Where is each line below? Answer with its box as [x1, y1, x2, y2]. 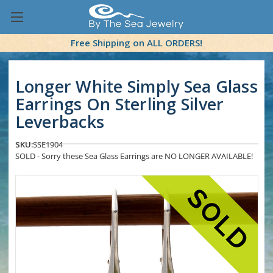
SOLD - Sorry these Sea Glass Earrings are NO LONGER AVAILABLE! [15, 151, 253, 162]
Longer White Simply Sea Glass [15, 75, 258, 98]
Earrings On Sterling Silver [15, 93, 224, 116]
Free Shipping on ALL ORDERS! [71, 37, 202, 49]
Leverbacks [15, 110, 104, 133]
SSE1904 [32, 139, 63, 151]
